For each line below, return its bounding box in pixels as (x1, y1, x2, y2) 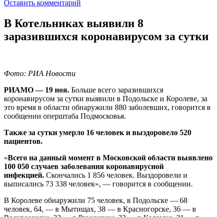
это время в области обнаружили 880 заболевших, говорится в (4, 103, 211, 111)
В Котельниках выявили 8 (4, 16, 143, 30)
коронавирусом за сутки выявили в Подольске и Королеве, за (4, 94, 207, 103)
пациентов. (4, 137, 43, 145)
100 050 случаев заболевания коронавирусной (4, 162, 164, 170)
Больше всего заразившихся (71, 85, 163, 94)
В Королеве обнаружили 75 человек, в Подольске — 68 (4, 196, 187, 204)
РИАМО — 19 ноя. (4, 85, 71, 94)
